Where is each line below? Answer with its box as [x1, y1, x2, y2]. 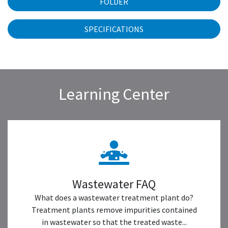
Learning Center [59, 84, 169, 104]
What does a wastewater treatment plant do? [35, 192, 193, 203]
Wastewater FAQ [72, 176, 156, 192]
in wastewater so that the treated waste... [41, 217, 187, 227]
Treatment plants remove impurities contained [31, 205, 197, 215]
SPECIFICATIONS [84, 24, 144, 34]
